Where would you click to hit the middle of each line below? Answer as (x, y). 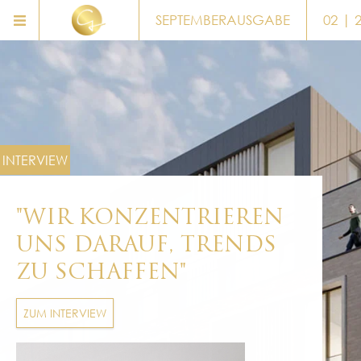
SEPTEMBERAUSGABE (222, 20)
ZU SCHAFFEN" (101, 274)
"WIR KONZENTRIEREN (150, 219)
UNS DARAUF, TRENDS (146, 246)
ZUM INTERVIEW (65, 313)
